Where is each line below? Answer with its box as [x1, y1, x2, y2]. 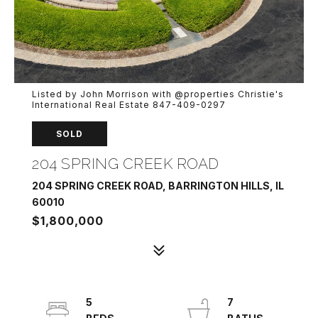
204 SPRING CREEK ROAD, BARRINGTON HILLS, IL [32, 180, 284, 192]
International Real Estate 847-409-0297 [32, 99, 226, 110]
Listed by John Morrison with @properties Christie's [32, 89, 284, 99]
